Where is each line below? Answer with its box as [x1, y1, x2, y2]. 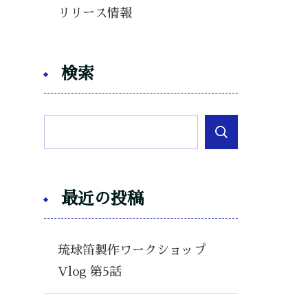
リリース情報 [57, 7, 132, 19]
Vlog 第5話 [57, 265, 122, 278]
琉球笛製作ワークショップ [57, 244, 219, 256]
